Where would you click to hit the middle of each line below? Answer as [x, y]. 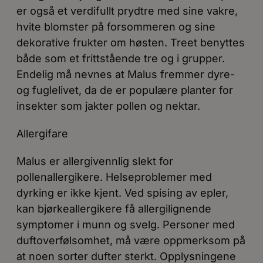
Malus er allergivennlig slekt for [95, 161]
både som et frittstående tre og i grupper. [121, 58]
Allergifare [42, 134]
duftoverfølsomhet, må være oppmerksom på [131, 240]
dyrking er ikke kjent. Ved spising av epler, [122, 193]
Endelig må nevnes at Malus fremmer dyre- [126, 74]
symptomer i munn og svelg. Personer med [126, 225]
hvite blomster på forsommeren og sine [116, 27]
